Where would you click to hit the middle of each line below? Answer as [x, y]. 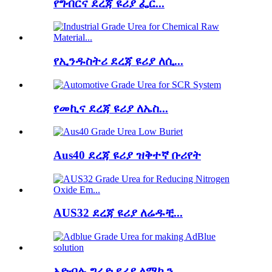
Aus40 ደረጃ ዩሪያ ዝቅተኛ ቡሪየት [127, 155]
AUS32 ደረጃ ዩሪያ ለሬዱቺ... [118, 213]
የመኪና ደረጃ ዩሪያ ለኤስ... [111, 108]
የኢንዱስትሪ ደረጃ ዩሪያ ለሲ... [118, 61]
